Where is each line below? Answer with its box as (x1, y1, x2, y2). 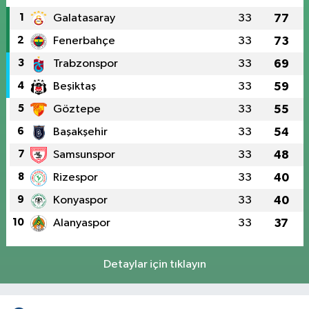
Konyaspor (52, 194, 108, 206)
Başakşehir (52, 126, 108, 138)
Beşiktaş (52, 80, 96, 92)
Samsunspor (52, 148, 115, 161)
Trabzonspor (52, 57, 118, 70)
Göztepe (52, 103, 101, 115)
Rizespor (52, 171, 98, 183)
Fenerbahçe (52, 34, 115, 47)
